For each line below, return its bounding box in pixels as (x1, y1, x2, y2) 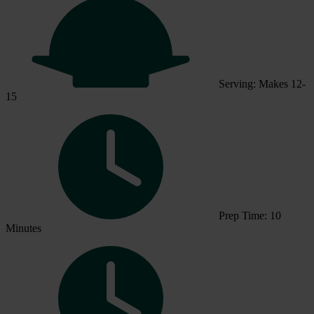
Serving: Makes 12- (219, 77, 306, 90)
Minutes (6, 221, 41, 234)
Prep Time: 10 (219, 209, 281, 221)
